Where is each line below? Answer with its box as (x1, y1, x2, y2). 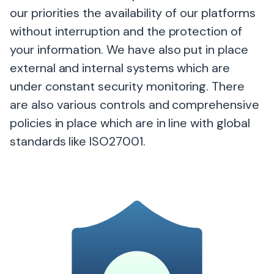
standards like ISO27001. (10, 133, 146, 149)
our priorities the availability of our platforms (10, 5, 256, 21)
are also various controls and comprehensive (10, 97, 259, 113)
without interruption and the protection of (10, 23, 242, 39)
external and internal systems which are (10, 60, 231, 76)
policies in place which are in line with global (10, 115, 250, 131)
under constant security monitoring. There (10, 78, 245, 94)
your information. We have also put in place (10, 42, 248, 57)
